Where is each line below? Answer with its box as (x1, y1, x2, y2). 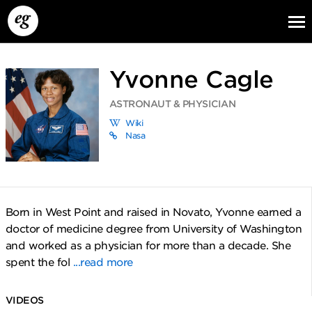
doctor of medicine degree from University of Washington (5, 223, 302, 236)
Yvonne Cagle (109, 65, 274, 93)
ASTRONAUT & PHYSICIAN (109, 98, 236, 109)
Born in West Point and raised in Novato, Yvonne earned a (5, 206, 302, 219)
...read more (72, 256, 133, 270)
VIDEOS (5, 295, 44, 306)
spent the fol (5, 256, 73, 270)
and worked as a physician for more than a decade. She (5, 240, 290, 253)
